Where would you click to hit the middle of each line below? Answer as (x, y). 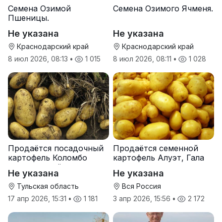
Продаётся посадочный (56, 148)
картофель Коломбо (48, 158)
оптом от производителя (164, 167)
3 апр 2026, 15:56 (143, 199)
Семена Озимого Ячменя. (163, 9)
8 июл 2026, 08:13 (39, 59)
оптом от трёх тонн (48, 167)
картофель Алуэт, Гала (159, 158)
